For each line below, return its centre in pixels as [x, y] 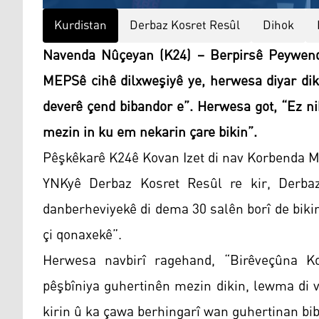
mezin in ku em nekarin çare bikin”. [150, 133]
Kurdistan [80, 26]
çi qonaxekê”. [82, 235]
